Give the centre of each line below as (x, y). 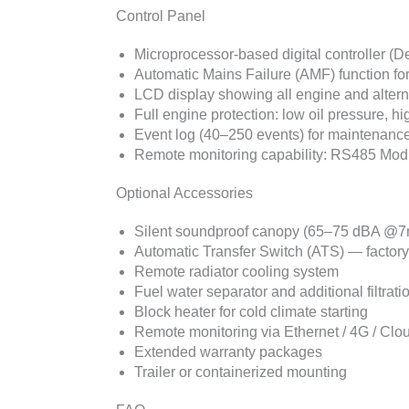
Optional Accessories (184, 193)
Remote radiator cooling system (236, 271)
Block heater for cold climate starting (251, 311)
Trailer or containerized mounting (241, 372)
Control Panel (161, 16)
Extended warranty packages (228, 351)
